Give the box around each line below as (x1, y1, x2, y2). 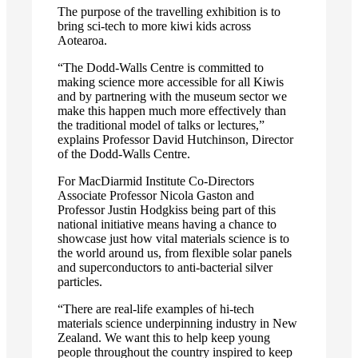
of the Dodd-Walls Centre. (58, 146, 190, 161)
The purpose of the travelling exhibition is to (58, 4, 280, 18)
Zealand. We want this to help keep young (58, 330, 270, 344)
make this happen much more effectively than (58, 103, 286, 117)
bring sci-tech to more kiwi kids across (58, 18, 251, 33)
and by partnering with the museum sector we (58, 89, 287, 103)
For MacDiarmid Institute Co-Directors (58, 173, 254, 188)
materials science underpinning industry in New (58, 316, 297, 330)
